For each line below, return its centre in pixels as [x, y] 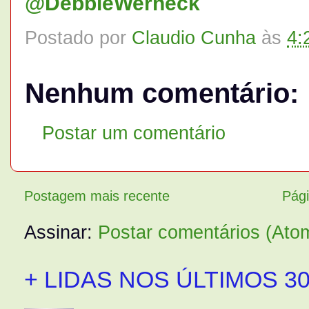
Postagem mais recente [97, 196]
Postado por [78, 38]
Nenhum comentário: [162, 93]
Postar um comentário [134, 132]
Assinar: [61, 232]
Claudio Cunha [194, 38]
